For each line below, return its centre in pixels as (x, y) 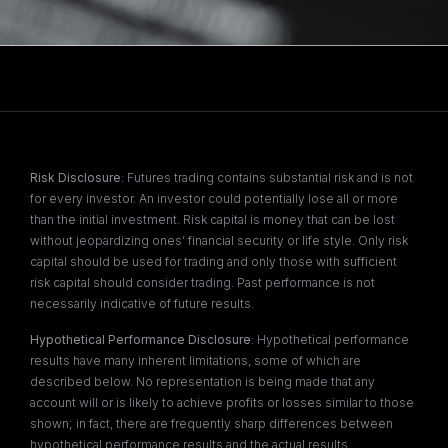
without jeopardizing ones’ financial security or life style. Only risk (219, 241)
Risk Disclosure (75, 178)
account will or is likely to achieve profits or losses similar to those (222, 402)
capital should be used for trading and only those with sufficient (213, 262)
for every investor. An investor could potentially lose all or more (214, 199)
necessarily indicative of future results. (142, 304)
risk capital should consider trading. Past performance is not (202, 283)
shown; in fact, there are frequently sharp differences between (211, 423)
